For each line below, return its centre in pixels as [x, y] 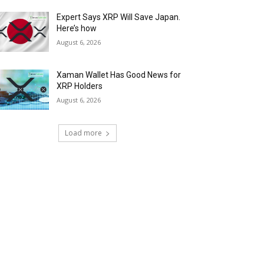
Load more [83, 133]
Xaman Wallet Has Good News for [119, 75]
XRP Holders [80, 86]
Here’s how [77, 28]
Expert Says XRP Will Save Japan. [119, 17]
